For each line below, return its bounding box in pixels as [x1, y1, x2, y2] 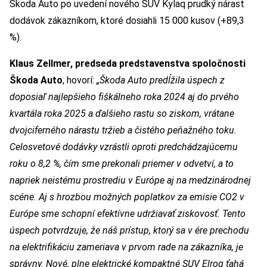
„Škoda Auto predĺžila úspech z [97, 74, 225, 86]
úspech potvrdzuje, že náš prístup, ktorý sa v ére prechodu [10, 224, 249, 236]
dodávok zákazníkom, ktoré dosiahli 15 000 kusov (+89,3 [10, 14, 244, 26]
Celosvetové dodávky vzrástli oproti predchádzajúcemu [10, 141, 238, 153]
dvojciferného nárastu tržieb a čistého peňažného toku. [10, 124, 237, 136]
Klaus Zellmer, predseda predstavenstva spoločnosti [10, 57, 246, 69]
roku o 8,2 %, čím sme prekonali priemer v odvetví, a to [10, 157, 234, 169]
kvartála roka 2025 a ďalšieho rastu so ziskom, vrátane [10, 107, 234, 119]
